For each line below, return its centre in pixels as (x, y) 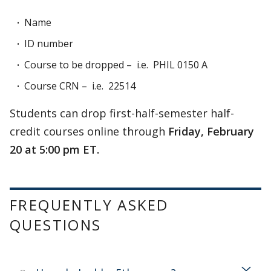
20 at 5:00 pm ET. (54, 149)
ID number (49, 44)
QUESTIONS (56, 225)
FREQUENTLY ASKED (89, 205)
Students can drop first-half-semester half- (122, 113)
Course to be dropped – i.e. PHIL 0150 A (116, 65)
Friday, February (211, 131)
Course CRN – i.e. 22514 (80, 86)
